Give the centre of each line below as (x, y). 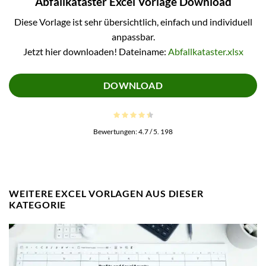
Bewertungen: (116, 131)
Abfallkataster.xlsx (205, 52)
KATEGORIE (38, 204)
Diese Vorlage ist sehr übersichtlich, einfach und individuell (133, 22)
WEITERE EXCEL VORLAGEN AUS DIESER (106, 193)
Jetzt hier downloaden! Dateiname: (95, 52)
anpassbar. (133, 37)
